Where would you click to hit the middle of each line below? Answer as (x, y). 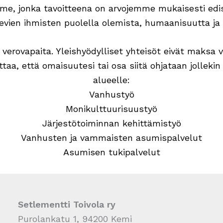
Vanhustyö (111, 95)
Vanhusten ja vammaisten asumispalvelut (111, 138)
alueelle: (111, 80)
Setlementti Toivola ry (67, 205)
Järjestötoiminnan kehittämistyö (111, 123)
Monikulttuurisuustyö (111, 109)
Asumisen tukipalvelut (111, 152)
